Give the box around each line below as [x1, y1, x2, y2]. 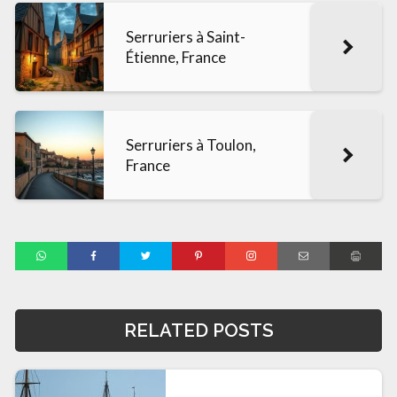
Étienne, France [126, 47, 226, 66]
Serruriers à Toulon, [126, 135, 256, 154]
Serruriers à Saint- [126, 27, 245, 46]
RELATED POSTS [123, 319, 274, 341]
